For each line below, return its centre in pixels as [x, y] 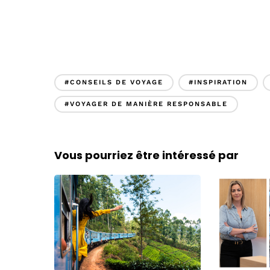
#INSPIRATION [218, 83]
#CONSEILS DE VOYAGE [114, 83]
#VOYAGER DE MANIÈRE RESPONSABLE [146, 104]
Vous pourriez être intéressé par [146, 155]
